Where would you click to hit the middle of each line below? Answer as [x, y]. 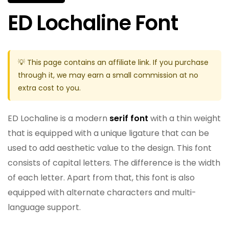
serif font [129, 118]
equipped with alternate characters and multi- [102, 192]
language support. [44, 207]
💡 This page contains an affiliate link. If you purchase [113, 62]
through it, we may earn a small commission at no [108, 75]
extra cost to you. [49, 88]
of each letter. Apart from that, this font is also [101, 177]
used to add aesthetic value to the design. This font [110, 148]
